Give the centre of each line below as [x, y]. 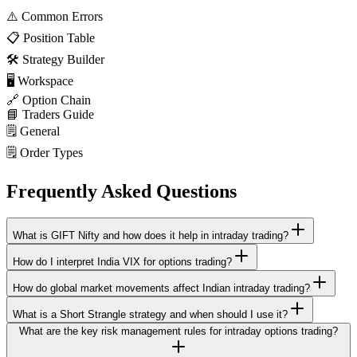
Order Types [51, 152]
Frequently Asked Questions [122, 191]
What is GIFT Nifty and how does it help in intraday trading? [151, 236]
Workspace [45, 80]
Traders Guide [58, 114]
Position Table [59, 37]
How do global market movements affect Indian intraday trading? [161, 288]
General [40, 131]
